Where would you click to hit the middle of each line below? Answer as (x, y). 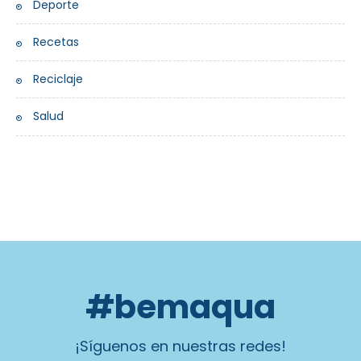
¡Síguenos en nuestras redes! (180, 346)
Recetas (56, 42)
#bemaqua (180, 307)
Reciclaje (58, 79)
